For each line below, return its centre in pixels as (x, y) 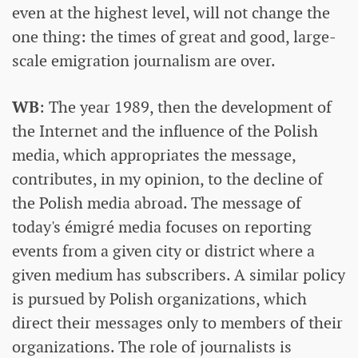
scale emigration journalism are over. (144, 60)
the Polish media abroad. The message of (157, 203)
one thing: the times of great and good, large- (174, 36)
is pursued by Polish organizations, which (159, 298)
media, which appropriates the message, (154, 155)
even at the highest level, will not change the (171, 12)
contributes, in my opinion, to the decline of (167, 179)
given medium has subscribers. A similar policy (179, 274)
